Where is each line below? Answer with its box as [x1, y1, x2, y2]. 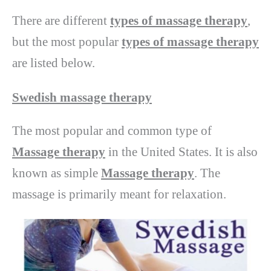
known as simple [12, 166, 101, 181]
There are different [12, 13, 110, 28]
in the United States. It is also [105, 145, 258, 160]
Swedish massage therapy [12, 90, 152, 105]
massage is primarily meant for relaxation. [12, 187, 226, 202]
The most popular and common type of [12, 123, 212, 139]
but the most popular [12, 34, 122, 49]
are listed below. [12, 55, 95, 70]
